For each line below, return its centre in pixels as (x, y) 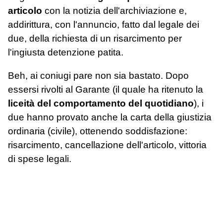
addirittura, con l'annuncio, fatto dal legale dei (104, 25)
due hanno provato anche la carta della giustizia (110, 117)
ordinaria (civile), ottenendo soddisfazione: (98, 131)
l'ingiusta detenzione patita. (66, 53)
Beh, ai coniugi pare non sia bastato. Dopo (98, 76)
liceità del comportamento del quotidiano (101, 104)
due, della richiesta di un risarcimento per (95, 39)
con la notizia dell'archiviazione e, (114, 11)
